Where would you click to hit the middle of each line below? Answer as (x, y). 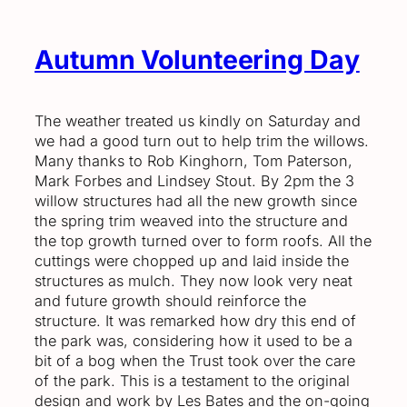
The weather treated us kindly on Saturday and (198, 120)
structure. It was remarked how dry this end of (195, 320)
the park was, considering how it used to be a (194, 340)
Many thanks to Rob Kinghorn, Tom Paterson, (194, 160)
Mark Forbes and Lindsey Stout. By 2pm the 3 (194, 180)
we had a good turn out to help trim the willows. (202, 140)
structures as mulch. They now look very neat (194, 280)
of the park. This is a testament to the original (192, 380)
